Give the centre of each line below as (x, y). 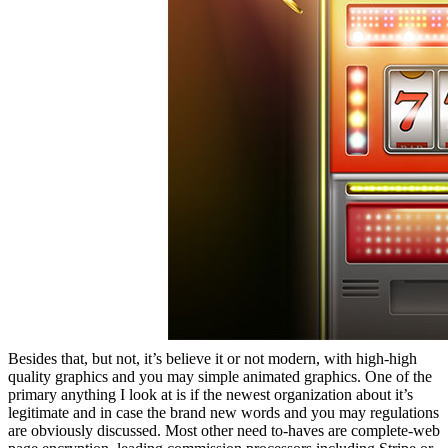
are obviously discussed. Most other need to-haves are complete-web (224, 431)
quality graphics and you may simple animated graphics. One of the (220, 377)
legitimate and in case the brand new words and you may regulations (223, 413)
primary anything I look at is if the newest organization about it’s (210, 395)
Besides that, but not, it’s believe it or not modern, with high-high (212, 359)
